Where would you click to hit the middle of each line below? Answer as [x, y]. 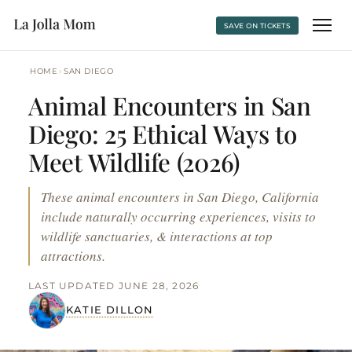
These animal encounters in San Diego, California [180, 197]
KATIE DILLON [110, 310]
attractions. [73, 256]
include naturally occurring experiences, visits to [178, 216]
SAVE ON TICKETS [257, 25]
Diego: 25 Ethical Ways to [163, 134]
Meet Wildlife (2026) [134, 162]
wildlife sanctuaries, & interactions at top [157, 236]
